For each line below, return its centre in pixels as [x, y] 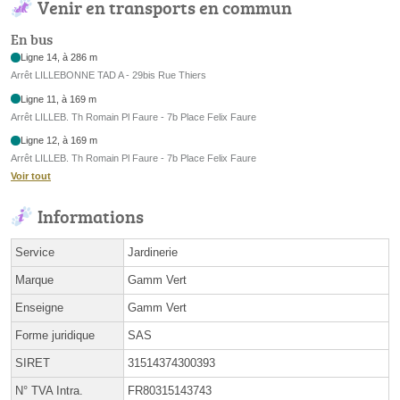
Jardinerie [153, 253]
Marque [34, 280]
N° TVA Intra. [49, 391]
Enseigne [39, 308]
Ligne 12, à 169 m [59, 141]
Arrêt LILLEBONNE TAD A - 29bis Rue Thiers [108, 75]
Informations [91, 217]
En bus [32, 40]
